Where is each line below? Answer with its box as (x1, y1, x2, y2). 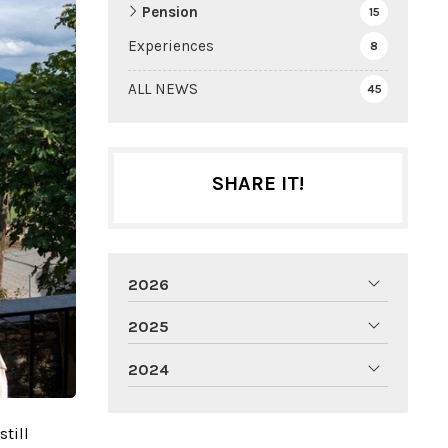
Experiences (128, 36, 214, 55)
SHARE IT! (212, 171, 304, 195)
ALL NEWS (128, 79, 198, 98)
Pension (142, 2, 198, 21)
